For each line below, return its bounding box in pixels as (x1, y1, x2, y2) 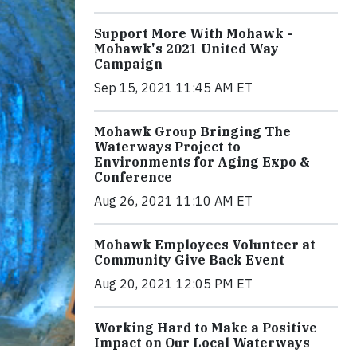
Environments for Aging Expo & (94, 154, 310, 170)
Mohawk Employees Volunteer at (94, 237, 316, 253)
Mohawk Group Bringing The (94, 124, 291, 139)
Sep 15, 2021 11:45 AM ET (94, 80, 253, 96)
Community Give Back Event (94, 252, 284, 268)
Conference (94, 169, 172, 185)
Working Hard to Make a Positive (94, 320, 317, 335)
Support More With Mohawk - (94, 25, 292, 41)
